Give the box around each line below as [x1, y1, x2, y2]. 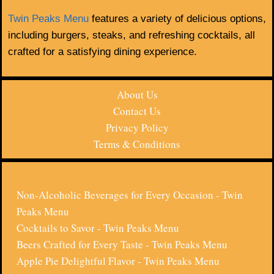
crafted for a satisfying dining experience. [8, 46, 197, 58]
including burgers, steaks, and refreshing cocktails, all [8, 29, 255, 42]
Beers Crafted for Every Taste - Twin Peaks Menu [17, 237, 228, 252]
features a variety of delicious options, [89, 13, 266, 25]
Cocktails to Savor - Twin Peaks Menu [17, 221, 179, 235]
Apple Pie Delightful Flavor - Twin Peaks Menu [17, 254, 220, 268]
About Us [116, 87, 158, 102]
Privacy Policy [105, 120, 169, 135]
